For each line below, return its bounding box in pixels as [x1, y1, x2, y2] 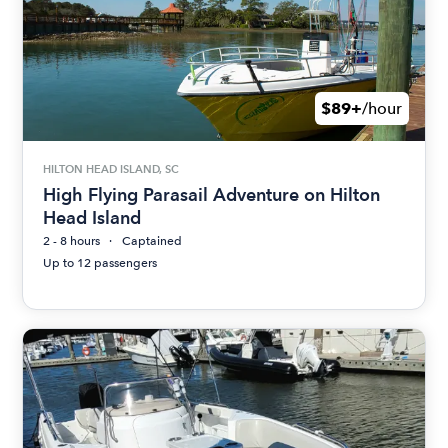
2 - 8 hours [43, 233, 101, 248]
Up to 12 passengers [43, 255, 158, 270]
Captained [122, 233, 183, 248]
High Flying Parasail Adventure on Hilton [43, 183, 381, 205]
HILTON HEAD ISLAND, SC [43, 162, 180, 176]
